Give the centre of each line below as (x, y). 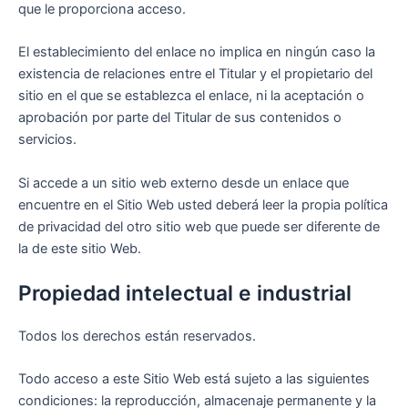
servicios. (47, 140)
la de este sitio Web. (80, 248)
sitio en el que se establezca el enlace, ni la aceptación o (191, 96)
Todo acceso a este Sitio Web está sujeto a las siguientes (194, 379)
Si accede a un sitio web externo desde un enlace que (184, 183)
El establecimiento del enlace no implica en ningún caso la (197, 52)
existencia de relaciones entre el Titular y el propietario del (195, 74)
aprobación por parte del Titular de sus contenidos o (180, 118)
